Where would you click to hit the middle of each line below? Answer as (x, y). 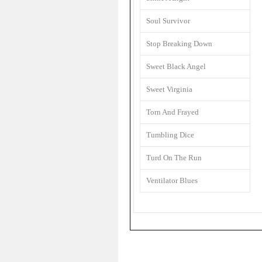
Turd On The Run (174, 158)
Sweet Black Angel (176, 66)
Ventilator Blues (172, 180)
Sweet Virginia (169, 89)
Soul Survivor (168, 21)
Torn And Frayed (173, 112)
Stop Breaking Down (179, 44)
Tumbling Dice (170, 135)
